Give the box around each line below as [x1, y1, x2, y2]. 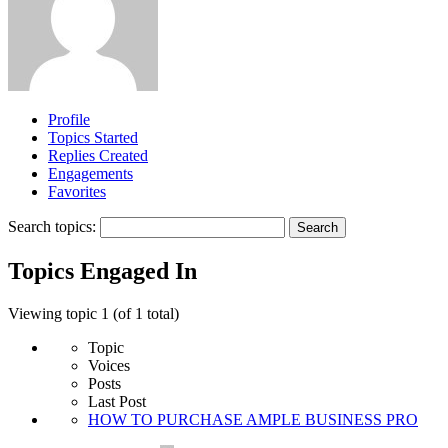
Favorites [48, 182, 106, 200]
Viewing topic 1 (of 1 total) [8, 304, 179, 322]
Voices [88, 356, 130, 374]
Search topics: [8, 217, 96, 235]
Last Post [88, 392, 146, 410]
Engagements [48, 164, 133, 182]
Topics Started [48, 128, 138, 146]
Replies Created [48, 146, 148, 164]
